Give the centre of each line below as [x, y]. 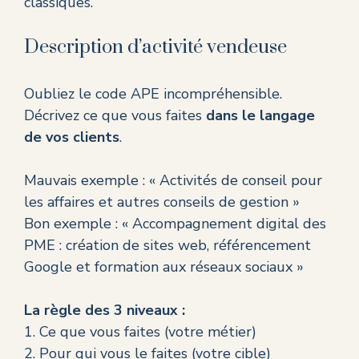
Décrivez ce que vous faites [115, 116]
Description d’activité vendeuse [155, 48]
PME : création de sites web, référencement [167, 246]
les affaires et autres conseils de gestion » [162, 202]
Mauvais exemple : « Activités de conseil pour [173, 181]
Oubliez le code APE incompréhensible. [153, 94]
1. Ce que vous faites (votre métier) [140, 332]
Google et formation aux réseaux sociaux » [164, 267]
